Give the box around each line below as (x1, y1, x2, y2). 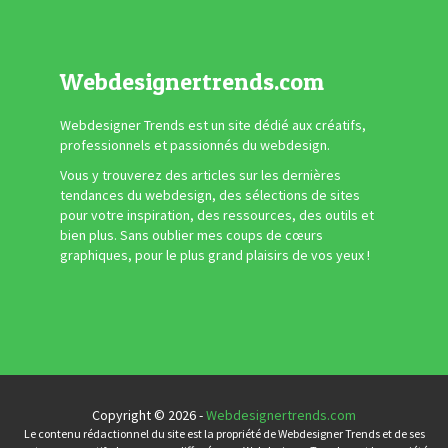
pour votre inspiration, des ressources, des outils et (60, 206, 374, 225)
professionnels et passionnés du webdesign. (60, 136, 330, 155)
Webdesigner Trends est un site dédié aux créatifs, (60, 116, 366, 135)
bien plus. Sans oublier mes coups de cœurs (60, 226, 323, 245)
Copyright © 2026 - (92, 406, 206, 425)
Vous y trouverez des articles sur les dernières (60, 166, 341, 185)
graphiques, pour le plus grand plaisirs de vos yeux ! (60, 246, 370, 265)
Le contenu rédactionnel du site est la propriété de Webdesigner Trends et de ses (23, 426, 425, 442)
